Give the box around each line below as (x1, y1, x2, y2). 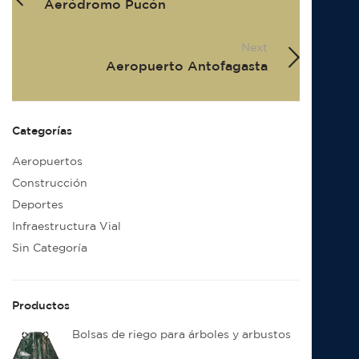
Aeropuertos (12, 156, 83, 167)
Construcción (12, 178, 87, 188)
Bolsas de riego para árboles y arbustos (72, 329, 291, 340)
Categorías (12, 126, 72, 136)
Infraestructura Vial (12, 221, 121, 232)
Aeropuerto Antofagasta (106, 60, 268, 73)
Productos (12, 301, 70, 311)
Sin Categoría (12, 243, 87, 253)
